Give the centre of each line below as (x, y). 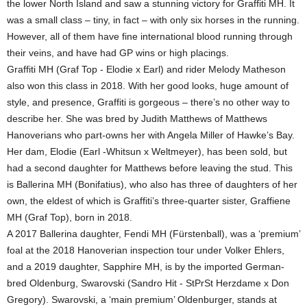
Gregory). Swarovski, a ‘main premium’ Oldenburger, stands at (142, 300)
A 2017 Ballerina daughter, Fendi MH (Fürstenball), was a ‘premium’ (153, 234)
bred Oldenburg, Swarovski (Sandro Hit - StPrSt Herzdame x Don (148, 283)
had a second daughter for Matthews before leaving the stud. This (150, 168)
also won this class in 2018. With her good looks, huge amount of (148, 86)
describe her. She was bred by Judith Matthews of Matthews (137, 119)
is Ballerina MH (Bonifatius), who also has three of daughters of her (152, 185)
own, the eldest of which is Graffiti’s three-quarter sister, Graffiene (149, 201)
